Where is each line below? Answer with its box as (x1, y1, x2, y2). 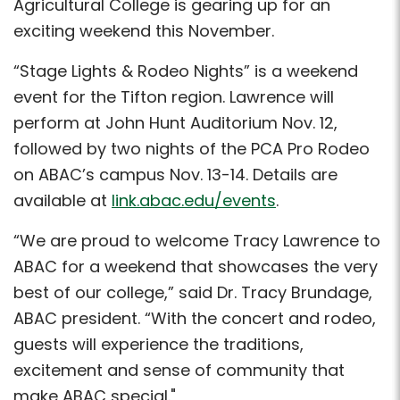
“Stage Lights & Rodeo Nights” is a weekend (13, 60, 358, 82)
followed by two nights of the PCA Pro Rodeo (13, 137, 370, 160)
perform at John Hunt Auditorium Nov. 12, (13, 112, 337, 134)
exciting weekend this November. (13, 20, 274, 42)
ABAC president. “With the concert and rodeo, (13, 307, 376, 329)
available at (13, 189, 112, 212)
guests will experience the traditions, (13, 333, 304, 355)
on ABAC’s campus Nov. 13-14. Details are (13, 163, 337, 186)
